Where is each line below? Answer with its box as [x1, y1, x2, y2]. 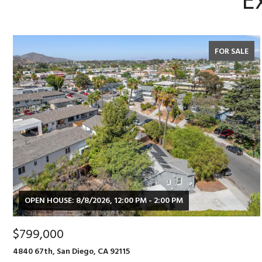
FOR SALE [215, 44, 249, 58]
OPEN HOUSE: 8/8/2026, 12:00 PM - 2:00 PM [25, 194, 183, 207]
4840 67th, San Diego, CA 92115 [13, 244, 130, 258]
